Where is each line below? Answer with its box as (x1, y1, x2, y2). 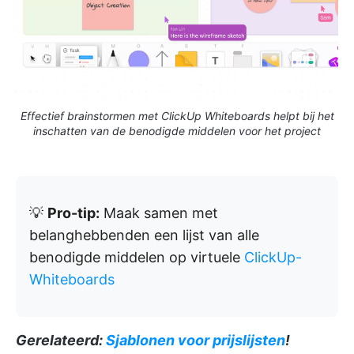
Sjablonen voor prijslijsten (106, 332, 285, 349)
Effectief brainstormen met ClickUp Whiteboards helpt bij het (20, 109, 334, 123)
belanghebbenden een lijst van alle (29, 227, 259, 244)
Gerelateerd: (16, 332, 106, 349)
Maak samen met (100, 205, 218, 222)
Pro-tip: (47, 205, 100, 222)
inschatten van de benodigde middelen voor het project (33, 124, 321, 138)
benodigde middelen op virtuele (29, 249, 244, 266)
